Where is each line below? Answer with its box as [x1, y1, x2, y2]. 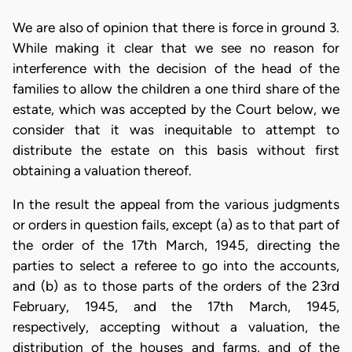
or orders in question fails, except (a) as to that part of [13, 217, 339, 233]
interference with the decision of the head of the [13, 60, 339, 76]
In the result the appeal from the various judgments [13, 196, 339, 213]
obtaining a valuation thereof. [13, 163, 192, 178]
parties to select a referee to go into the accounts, [13, 258, 339, 274]
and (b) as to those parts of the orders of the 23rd [13, 278, 339, 295]
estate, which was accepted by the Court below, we [13, 101, 339, 117]
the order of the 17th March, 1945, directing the [13, 237, 339, 254]
